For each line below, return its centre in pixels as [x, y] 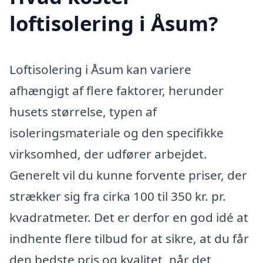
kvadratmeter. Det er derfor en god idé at [129, 217]
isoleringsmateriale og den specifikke [117, 132]
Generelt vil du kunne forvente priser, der [128, 175]
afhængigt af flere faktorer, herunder [117, 90]
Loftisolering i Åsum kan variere [100, 69]
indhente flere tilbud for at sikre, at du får [129, 238]
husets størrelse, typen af [83, 111]
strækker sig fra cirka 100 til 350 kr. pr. [118, 196]
